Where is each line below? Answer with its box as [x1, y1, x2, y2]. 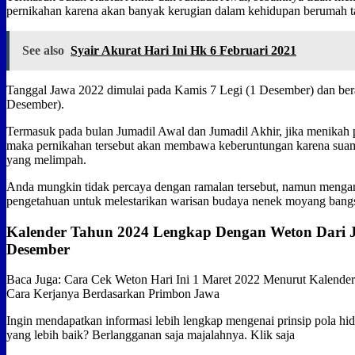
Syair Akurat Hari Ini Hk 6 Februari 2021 [71, 43, 296, 57]
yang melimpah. [6, 152, 86, 166]
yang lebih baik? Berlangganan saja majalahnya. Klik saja [6, 328, 295, 342]
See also [22, 43, 64, 57]
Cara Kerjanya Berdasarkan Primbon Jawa [6, 287, 219, 301]
